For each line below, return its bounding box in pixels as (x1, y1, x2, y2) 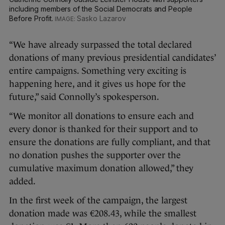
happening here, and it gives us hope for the (9, 79, 186, 89)
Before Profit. (9, 14, 55, 23)
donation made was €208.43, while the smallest (9, 208, 196, 219)
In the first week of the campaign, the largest (9, 195, 187, 206)
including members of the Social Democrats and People (9, 5, 193, 14)
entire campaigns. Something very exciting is (9, 66, 186, 76)
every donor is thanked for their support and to (9, 124, 198, 135)
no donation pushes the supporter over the (9, 150, 181, 161)
